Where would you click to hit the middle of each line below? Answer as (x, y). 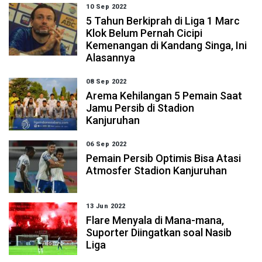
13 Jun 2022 (106, 206)
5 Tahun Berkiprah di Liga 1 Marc (163, 21)
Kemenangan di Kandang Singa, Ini (167, 45)
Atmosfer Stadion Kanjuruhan (157, 170)
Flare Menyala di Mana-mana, (155, 220)
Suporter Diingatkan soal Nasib (159, 232)
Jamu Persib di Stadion (140, 108)
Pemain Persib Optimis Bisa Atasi (164, 158)
